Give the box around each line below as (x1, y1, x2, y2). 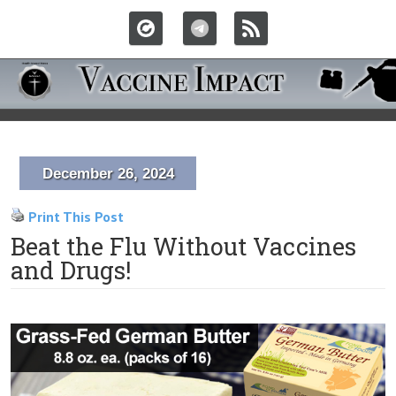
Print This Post (28, 208, 124, 225)
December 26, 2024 (42, 165, 174, 182)
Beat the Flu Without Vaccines (11, 231, 356, 262)
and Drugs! (11, 255, 131, 286)
